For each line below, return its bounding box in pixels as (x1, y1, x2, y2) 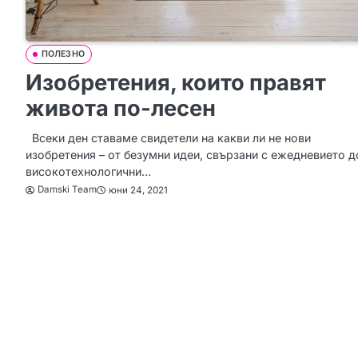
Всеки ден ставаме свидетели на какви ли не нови (26, 131, 311, 145)
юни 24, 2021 (109, 184, 168, 196)
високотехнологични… (26, 165, 151, 179)
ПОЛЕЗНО (42, 49, 85, 60)
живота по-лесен (26, 95, 216, 122)
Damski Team (38, 184, 97, 196)
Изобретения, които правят (26, 70, 326, 97)
